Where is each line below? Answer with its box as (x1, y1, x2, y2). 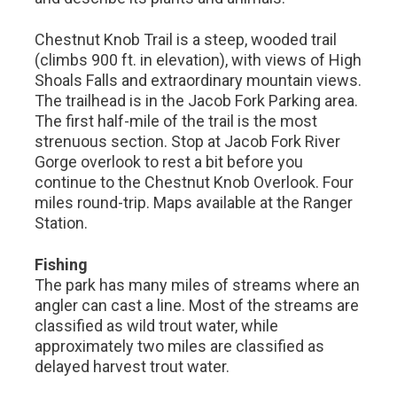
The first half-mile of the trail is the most (35, 112, 318, 130)
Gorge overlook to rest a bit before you (35, 152, 304, 171)
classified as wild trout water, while (35, 316, 279, 335)
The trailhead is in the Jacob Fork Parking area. (35, 91, 359, 110)
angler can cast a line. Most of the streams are (35, 296, 360, 315)
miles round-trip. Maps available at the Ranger (35, 193, 354, 212)
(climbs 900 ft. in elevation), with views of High (35, 51, 362, 69)
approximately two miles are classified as (35, 337, 325, 355)
